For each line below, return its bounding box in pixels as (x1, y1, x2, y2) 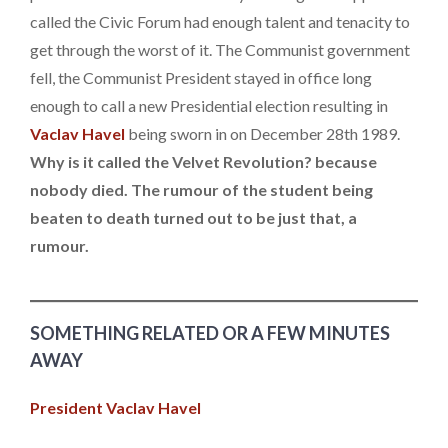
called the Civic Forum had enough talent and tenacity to (30, 11, 410, 31)
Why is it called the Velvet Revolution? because (30, 151, 377, 171)
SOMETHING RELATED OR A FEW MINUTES (30, 322, 390, 345)
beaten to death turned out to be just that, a (30, 207, 357, 227)
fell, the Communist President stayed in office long (30, 67, 372, 87)
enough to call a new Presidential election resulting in (30, 95, 388, 115)
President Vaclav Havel (30, 398, 201, 418)
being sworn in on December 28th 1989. (125, 123, 400, 143)
